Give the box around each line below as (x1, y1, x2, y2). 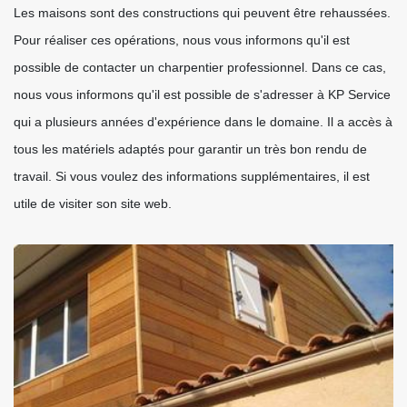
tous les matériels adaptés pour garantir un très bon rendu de (14, 142, 367, 156)
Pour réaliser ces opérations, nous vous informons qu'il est (14, 33, 350, 47)
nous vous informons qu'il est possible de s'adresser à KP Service (14, 87, 391, 102)
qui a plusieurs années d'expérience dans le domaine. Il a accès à (14, 114, 392, 129)
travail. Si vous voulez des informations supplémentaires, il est (14, 169, 370, 184)
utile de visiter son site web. (14, 196, 172, 211)
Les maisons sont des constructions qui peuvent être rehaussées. (14, 5, 391, 20)
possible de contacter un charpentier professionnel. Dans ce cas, (14, 60, 386, 74)
